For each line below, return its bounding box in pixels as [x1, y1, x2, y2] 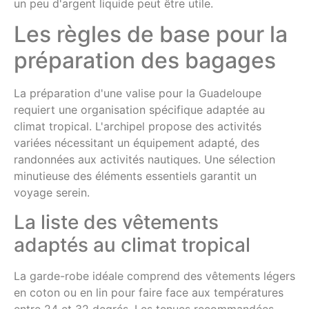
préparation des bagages [14, 47, 276, 74]
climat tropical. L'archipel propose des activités [14, 119, 261, 134]
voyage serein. [14, 186, 90, 200]
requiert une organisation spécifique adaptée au [14, 103, 265, 117]
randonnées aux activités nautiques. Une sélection [14, 152, 275, 167]
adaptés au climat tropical [14, 232, 250, 257]
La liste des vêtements [14, 210, 219, 234]
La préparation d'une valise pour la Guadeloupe [14, 86, 261, 101]
